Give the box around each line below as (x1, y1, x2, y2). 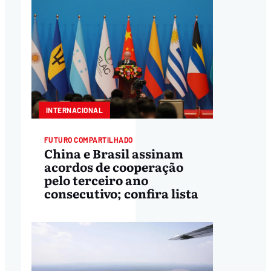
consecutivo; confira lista (44, 184, 198, 203)
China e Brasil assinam (44, 144, 183, 163)
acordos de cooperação (44, 157, 183, 176)
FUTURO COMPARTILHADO (44, 135, 133, 144)
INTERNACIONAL (45, 105, 103, 114)
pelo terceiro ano (44, 171, 148, 189)
